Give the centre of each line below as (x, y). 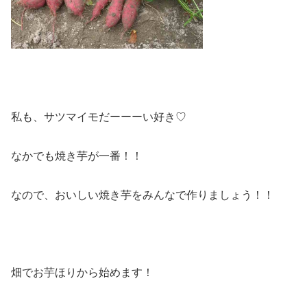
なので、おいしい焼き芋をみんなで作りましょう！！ (143, 195)
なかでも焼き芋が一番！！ (77, 156)
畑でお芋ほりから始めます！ (82, 273)
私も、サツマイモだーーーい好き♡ (99, 117)
